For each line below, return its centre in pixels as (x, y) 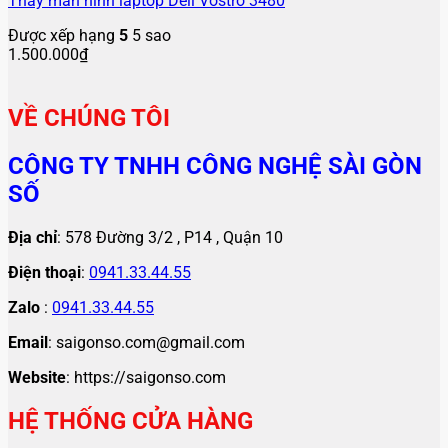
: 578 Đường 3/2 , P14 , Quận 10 (170, 238)
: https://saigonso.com (146, 378)
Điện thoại (44, 273)
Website (37, 378)
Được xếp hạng (63, 36)
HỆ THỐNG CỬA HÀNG (130, 421)
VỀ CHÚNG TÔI (89, 118)
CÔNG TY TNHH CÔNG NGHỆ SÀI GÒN (215, 166)
